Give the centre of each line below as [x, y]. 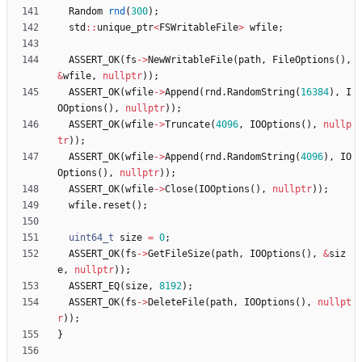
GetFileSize [179, 254]
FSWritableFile [199, 28]
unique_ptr [125, 28]
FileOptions [303, 60]
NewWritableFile [190, 60]
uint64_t [91, 238]
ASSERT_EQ [94, 286]
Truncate [187, 125]
